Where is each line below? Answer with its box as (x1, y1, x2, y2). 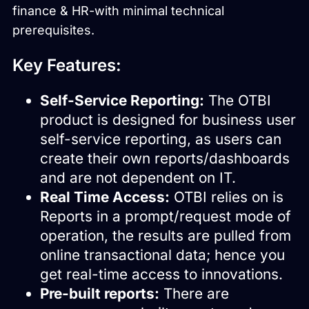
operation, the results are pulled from (40, 226, 291, 244)
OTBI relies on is (170, 188, 283, 206)
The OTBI (204, 91, 271, 109)
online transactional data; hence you (40, 246, 285, 263)
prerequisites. (12, 22, 94, 37)
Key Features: (12, 54, 121, 75)
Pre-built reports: (40, 284, 159, 302)
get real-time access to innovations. (40, 265, 283, 283)
